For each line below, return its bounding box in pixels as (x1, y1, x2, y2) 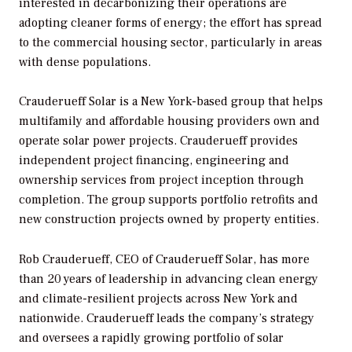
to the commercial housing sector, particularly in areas (19, 34, 322, 50)
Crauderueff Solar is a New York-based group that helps (19, 93, 323, 110)
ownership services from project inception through (19, 172, 304, 189)
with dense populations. (19, 53, 151, 70)
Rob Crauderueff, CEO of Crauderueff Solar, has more (19, 251, 310, 268)
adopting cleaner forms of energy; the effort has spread (19, 14, 322, 31)
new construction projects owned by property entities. (19, 211, 319, 228)
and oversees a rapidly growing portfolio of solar (19, 330, 284, 346)
